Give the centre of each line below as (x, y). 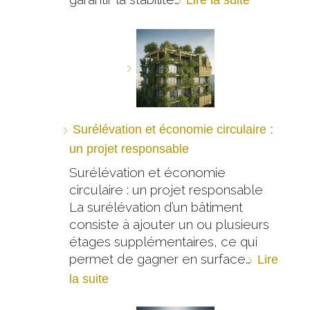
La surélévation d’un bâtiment (156, 207)
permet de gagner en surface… (161, 259)
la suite (89, 279)
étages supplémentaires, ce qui (163, 241)
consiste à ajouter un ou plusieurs (169, 224)
